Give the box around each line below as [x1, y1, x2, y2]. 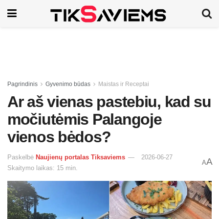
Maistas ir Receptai [98, 81, 149, 88]
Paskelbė [7, 153, 34, 161]
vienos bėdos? [7, 128, 111, 146]
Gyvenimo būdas [45, 81, 90, 88]
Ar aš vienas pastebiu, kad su [7, 93, 211, 110]
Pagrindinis [7, 81, 38, 88]
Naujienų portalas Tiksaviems [36, 153, 125, 161]
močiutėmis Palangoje [7, 110, 162, 128]
